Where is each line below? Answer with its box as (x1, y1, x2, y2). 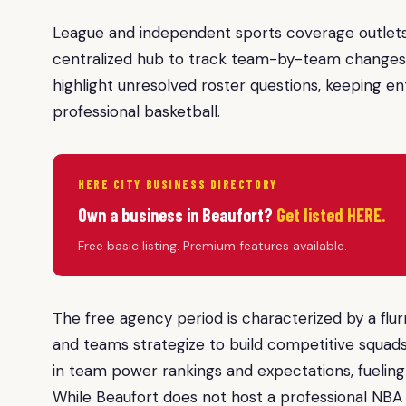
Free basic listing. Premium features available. (78, 237, 347, 255)
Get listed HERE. (276, 204, 385, 227)
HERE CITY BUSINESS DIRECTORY (78, 177, 277, 192)
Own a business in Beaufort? (78, 204, 276, 227)
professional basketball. (53, 101, 220, 122)
